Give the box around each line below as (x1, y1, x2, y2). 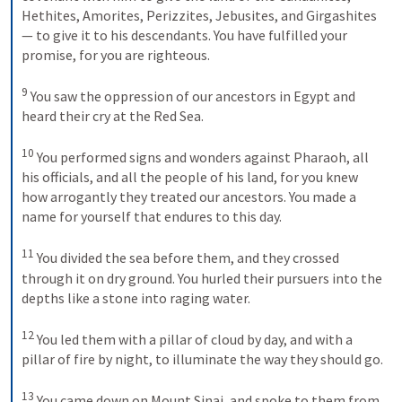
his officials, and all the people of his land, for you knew (22, 168, 358, 187)
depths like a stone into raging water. (22, 288, 253, 307)
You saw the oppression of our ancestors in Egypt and (28, 86, 355, 105)
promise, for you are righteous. (22, 45, 213, 64)
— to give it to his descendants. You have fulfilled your (22, 25, 347, 44)
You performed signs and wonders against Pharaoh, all (34, 148, 369, 167)
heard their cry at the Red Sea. (22, 106, 206, 125)
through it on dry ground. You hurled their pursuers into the (22, 268, 382, 287)
